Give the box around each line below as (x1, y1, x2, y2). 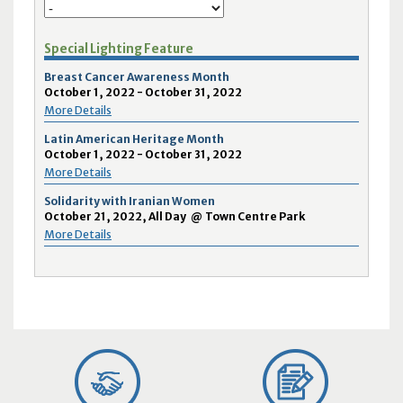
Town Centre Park (204, 209, 305, 223)
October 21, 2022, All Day (43, 209, 186, 223)
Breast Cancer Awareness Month (43, 69, 229, 84)
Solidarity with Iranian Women (43, 193, 215, 208)
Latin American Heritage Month (43, 131, 224, 146)
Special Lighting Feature (43, 40, 193, 57)
